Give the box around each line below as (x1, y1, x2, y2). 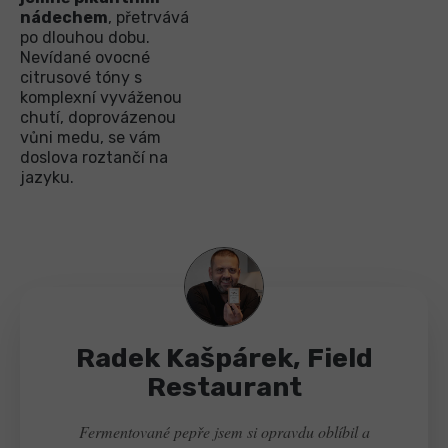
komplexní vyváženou (20, 87, 182, 107)
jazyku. (20, 167, 74, 187)
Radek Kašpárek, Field (75, 341, 373, 374)
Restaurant (146, 370, 302, 403)
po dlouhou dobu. (20, 27, 150, 47)
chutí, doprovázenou (20, 107, 176, 127)
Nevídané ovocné (20, 47, 150, 67)
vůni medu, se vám (20, 127, 161, 147)
